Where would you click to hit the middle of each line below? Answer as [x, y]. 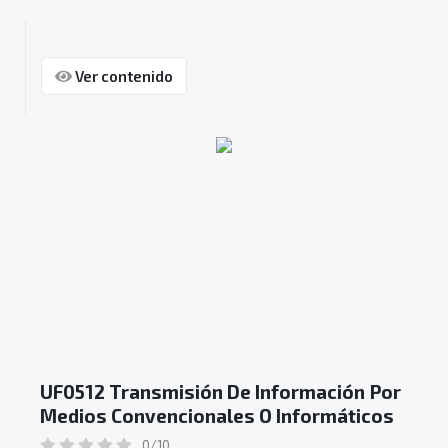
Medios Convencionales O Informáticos [217, 415]
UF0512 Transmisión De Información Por [220, 391]
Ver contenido [122, 75]
